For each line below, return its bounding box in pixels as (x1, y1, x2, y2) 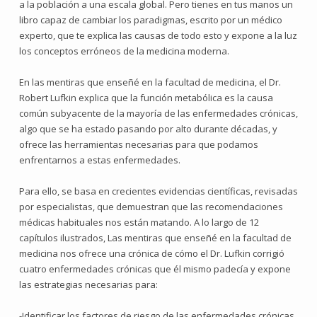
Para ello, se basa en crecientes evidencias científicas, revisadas (19, 185, 298, 197)
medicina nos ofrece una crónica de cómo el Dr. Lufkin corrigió (19, 247, 284, 260)
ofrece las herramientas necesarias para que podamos (19, 138, 258, 151)
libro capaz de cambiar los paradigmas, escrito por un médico (19, 13, 282, 26)
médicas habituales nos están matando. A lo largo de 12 (19, 216, 259, 229)
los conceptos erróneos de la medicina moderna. (19, 45, 229, 57)
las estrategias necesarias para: (19, 278, 158, 291)
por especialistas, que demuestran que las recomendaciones (19, 200, 283, 213)
